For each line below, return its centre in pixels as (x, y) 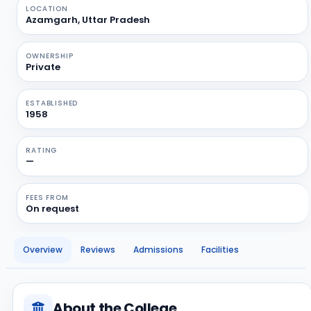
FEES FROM (47, 197)
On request (53, 209)
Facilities (220, 250)
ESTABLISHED (52, 103)
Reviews (98, 250)
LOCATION (47, 9)
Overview (43, 250)
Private (43, 67)
